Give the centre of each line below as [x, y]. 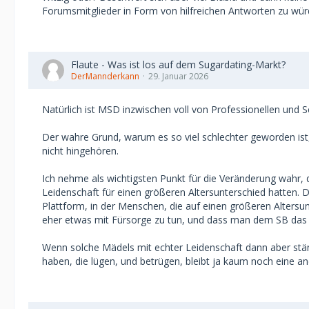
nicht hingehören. [80, 151]
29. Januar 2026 [178, 76]
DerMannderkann [105, 76]
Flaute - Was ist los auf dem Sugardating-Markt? [178, 64]
